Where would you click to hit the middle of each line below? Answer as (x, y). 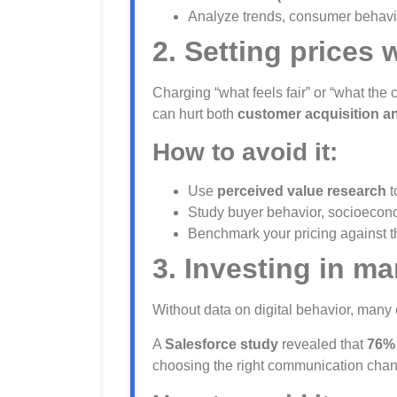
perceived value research (302, 191)
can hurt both (195, 113)
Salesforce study (222, 344)
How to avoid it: (245, 152)
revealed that (323, 344)
